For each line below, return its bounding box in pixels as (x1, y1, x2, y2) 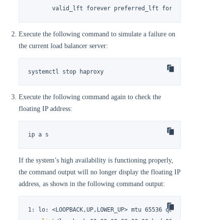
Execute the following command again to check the (19, 93, 161, 101)
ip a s (28, 131, 49, 138)
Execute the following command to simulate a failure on (19, 30, 175, 38)
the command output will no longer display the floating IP (19, 168, 180, 176)
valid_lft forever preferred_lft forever (28, 5, 187, 12)
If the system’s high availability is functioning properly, (19, 156, 173, 164)
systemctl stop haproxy (28, 68, 104, 75)
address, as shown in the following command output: (19, 180, 165, 188)
